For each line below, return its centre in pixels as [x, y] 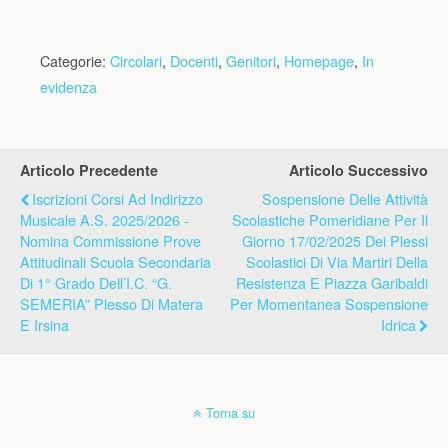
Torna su [230, 412]
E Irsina [44, 324]
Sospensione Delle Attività [345, 198]
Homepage [319, 60]
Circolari [136, 60]
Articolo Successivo [358, 170]
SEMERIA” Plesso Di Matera [111, 303]
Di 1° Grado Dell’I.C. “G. [96, 282]
